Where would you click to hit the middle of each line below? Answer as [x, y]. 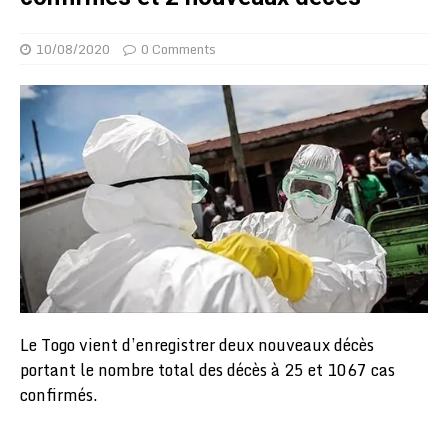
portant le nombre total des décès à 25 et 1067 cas [207, 370]
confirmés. [59, 395]
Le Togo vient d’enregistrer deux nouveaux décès [197, 345]
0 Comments [178, 49]
